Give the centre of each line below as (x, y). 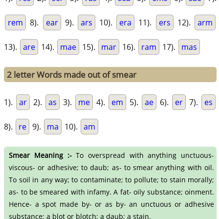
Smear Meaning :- (40, 155)
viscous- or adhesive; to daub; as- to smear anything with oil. (111, 168)
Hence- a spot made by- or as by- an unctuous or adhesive (111, 204)
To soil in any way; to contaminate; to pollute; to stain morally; (111, 180)
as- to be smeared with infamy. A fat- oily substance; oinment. (111, 192)
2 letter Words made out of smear (72, 75)
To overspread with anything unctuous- (143, 155)
